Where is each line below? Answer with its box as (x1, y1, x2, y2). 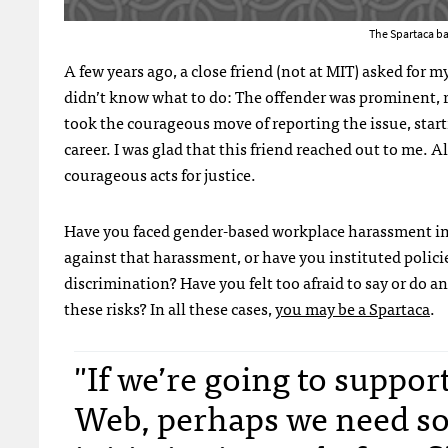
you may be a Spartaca (275, 294, 430, 321)
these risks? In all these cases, (64, 294, 275, 321)
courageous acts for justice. (64, 160, 256, 187)
